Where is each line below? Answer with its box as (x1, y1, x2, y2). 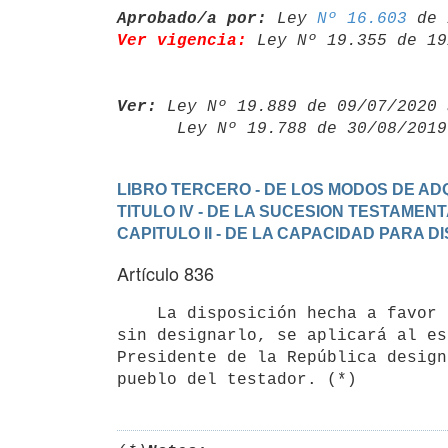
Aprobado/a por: (117, 9, 267, 28)
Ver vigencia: (117, 31, 247, 50)
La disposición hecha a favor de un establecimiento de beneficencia (117, 304, 157, 323)
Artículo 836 (117, 260, 214, 286)
